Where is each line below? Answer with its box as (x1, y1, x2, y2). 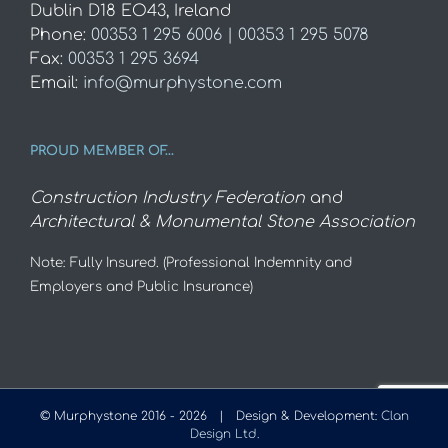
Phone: (30, 26, 91, 45)
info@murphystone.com (83, 74, 282, 93)
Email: (30, 74, 83, 93)
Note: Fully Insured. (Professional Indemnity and (30, 255, 352, 271)
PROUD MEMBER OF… (30, 144, 174, 159)
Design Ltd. (189, 427, 259, 442)
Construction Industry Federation (30, 189, 305, 208)
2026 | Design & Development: (178, 409, 381, 424)
